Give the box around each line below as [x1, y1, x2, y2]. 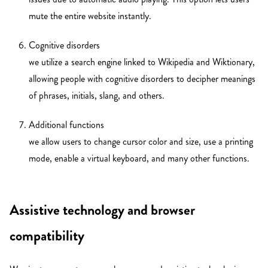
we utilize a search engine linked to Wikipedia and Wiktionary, [29, 54, 255, 69]
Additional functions [29, 118, 104, 132]
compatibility [10, 225, 84, 246]
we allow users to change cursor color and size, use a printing [29, 135, 253, 149]
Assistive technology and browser [10, 199, 195, 220]
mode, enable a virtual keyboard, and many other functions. [29, 151, 249, 166]
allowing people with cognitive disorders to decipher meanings [29, 71, 255, 86]
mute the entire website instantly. [29, 8, 151, 23]
